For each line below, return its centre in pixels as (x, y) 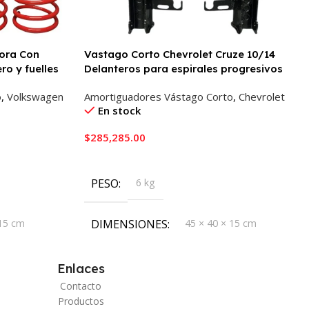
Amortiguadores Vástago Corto (159, 97)
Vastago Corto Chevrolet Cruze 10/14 (180, 54)
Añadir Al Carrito (130, 159)
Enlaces (81, 269)
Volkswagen (35, 97)
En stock (119, 110)
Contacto (81, 286)
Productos (81, 301)
